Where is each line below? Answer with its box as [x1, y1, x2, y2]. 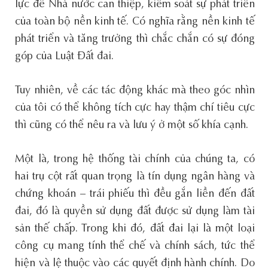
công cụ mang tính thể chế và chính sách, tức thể [15, 240, 255, 252]
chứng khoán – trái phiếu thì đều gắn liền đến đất [15, 188, 255, 200]
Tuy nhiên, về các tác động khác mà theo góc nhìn [15, 85, 255, 96]
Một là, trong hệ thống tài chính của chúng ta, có [15, 154, 255, 165]
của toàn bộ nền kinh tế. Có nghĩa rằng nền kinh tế [15, 16, 255, 28]
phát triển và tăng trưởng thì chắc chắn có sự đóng [15, 33, 255, 45]
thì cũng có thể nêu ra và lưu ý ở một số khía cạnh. [15, 120, 249, 131]
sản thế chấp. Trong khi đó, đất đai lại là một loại [15, 223, 255, 234]
